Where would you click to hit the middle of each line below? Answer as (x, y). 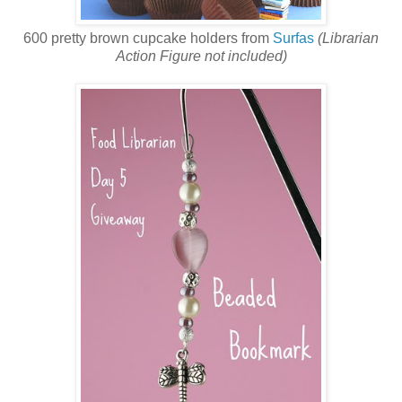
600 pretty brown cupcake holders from (148, 39)
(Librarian (348, 39)
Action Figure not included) (201, 57)
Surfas (293, 39)
